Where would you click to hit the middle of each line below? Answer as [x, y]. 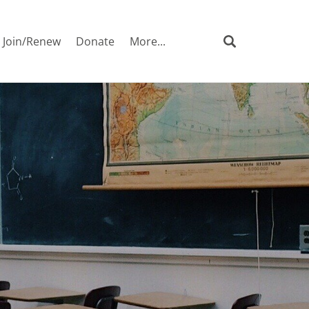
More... [148, 41]
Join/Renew [32, 41]
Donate [95, 41]
